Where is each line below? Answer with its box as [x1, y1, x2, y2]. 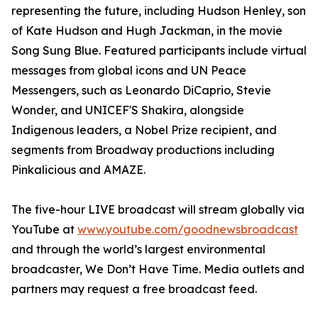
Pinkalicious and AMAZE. [11, 163, 146, 177]
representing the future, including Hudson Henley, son [11, 4, 306, 18]
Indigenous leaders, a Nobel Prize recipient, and [11, 123, 277, 138]
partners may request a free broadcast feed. [11, 282, 257, 297]
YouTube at [11, 222, 77, 237]
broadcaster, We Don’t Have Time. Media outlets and [11, 262, 305, 277]
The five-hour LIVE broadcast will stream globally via [11, 202, 305, 217]
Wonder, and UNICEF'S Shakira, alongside [11, 103, 244, 118]
